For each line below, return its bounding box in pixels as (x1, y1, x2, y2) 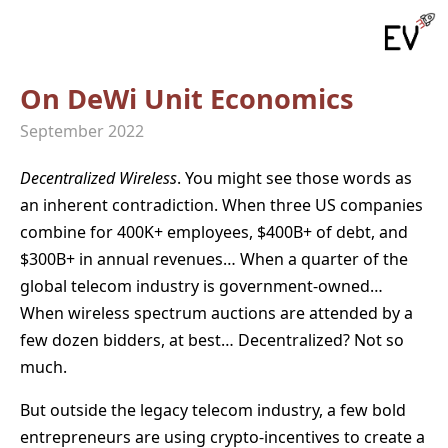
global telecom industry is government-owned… (20, 274, 383, 297)
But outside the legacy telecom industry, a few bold (20, 398, 406, 421)
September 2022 (20, 119, 144, 142)
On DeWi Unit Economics (20, 79, 354, 117)
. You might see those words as (177, 166, 412, 189)
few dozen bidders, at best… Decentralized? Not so (20, 328, 404, 351)
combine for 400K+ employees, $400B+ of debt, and (20, 220, 408, 243)
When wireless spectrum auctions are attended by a (20, 301, 413, 324)
